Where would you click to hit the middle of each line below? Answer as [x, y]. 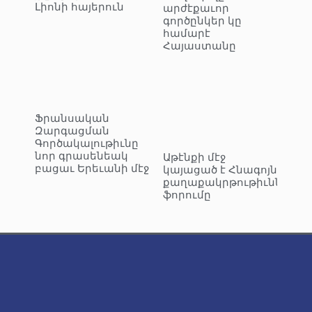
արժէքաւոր [196, 9]
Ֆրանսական [72, 119]
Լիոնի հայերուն [79, 7]
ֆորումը [187, 195]
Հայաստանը [200, 46]
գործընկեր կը [202, 21]
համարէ [187, 34]
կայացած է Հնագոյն [220, 170]
